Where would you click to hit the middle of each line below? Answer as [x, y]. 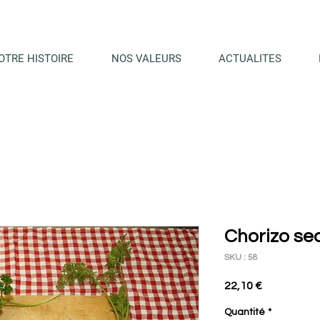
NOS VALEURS [146, 59]
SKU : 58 [241, 257]
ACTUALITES [250, 59]
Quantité [245, 312]
